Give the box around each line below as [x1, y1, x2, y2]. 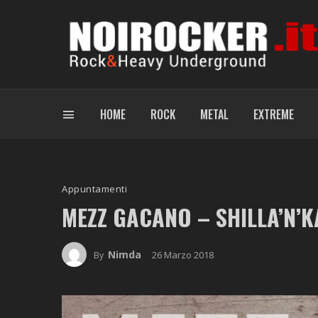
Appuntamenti [62, 182, 127, 196]
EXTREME [253, 106, 294, 124]
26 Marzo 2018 [151, 248, 214, 262]
